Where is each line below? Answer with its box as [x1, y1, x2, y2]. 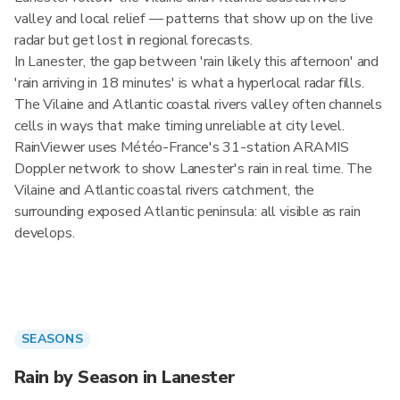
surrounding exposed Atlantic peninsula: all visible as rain [14, 202, 361, 221]
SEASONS [21, 330, 83, 347]
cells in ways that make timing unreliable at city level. [14, 116, 345, 136]
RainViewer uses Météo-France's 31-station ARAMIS [14, 137, 349, 157]
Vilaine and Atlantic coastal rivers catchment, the [14, 180, 315, 200]
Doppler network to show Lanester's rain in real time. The [14, 159, 372, 179]
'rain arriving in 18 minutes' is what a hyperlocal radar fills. [14, 73, 364, 93]
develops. [14, 223, 75, 243]
